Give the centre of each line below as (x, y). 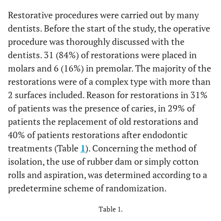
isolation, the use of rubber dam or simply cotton (103, 161)
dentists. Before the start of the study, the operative (109, 28)
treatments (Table (44, 148)
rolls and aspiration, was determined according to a (108, 175)
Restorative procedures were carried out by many (103, 15)
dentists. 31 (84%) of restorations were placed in (102, 55)
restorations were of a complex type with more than (109, 81)
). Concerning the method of (141, 148)
